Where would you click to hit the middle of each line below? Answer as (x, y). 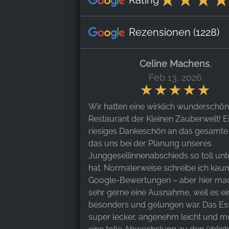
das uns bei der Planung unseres (150, 143)
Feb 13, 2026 (175, 77)
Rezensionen (159, 32)
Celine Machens (174, 63)
